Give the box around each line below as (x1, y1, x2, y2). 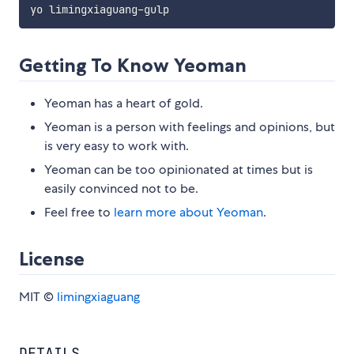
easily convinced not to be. (44, 180, 198, 198)
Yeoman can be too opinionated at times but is (44, 161, 313, 179)
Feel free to (44, 204, 114, 221)
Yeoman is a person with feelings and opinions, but (44, 119, 335, 136)
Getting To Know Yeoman (19, 54, 247, 77)
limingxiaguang (57, 288, 140, 306)
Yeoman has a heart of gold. (44, 95, 203, 112)
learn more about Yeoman (114, 204, 263, 221)
